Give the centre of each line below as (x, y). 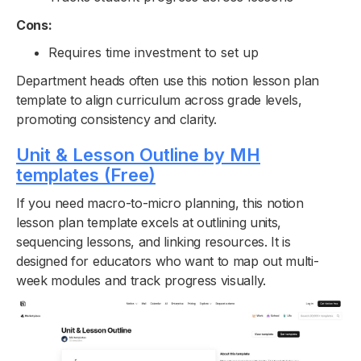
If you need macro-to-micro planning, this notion (160, 203)
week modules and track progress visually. (141, 280)
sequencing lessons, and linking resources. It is (154, 241)
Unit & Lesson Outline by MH (138, 154)
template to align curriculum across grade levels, (159, 100)
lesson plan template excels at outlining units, (149, 222)
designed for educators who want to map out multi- (168, 261)
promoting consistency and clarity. (117, 119)
